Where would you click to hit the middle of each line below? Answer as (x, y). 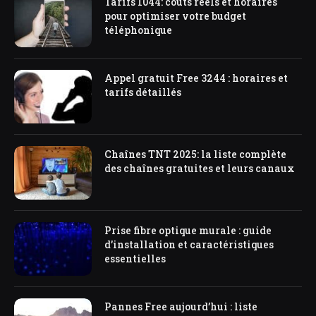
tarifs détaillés (143, 92)
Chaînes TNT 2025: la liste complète (195, 154)
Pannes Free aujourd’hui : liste (181, 307)
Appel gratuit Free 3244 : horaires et (196, 78)
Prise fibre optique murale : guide (188, 231)
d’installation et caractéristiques (189, 245)
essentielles (135, 259)
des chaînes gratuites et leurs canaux (200, 169)
